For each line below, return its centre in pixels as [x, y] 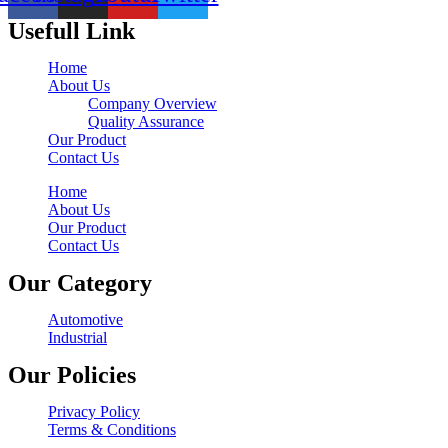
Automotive [85, 319]
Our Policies [72, 374]
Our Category [80, 282]
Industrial [77, 337]
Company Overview [152, 103]
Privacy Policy [94, 411]
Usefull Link [71, 30]
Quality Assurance [146, 121]
